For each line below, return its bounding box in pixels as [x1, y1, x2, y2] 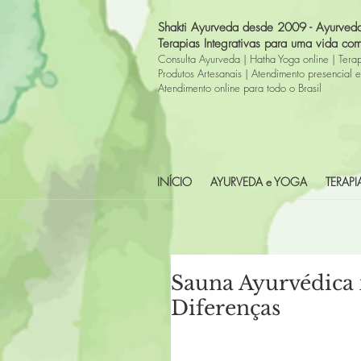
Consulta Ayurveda [158, 52, 240, 66]
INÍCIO [156, 174, 192, 189]
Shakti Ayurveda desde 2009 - [158, 19, 316, 35]
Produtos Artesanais [158, 66, 242, 81]
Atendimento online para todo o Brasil [158, 81, 322, 95]
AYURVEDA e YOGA [210, 174, 307, 189]
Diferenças [171, 296, 280, 321]
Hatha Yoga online [250, 52, 329, 66]
